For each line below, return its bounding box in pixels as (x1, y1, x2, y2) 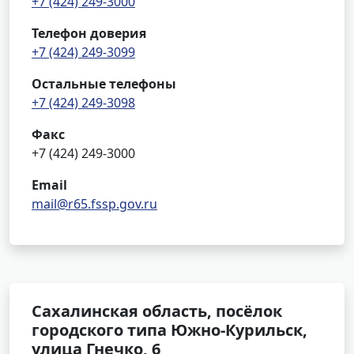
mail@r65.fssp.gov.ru (32, 195, 157, 213)
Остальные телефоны (32, 75, 176, 92)
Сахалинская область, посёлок (32, 300, 282, 322)
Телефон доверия (32, 24, 146, 42)
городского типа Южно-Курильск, (32, 319, 307, 341)
